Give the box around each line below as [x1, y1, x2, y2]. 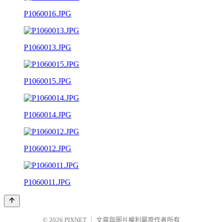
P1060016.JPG [24, 9, 71, 18]
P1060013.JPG [24, 43, 71, 52]
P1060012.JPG [24, 144, 71, 153]
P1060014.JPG [24, 110, 71, 119]
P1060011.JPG [24, 177, 71, 186]
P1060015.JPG [24, 76, 71, 85]
